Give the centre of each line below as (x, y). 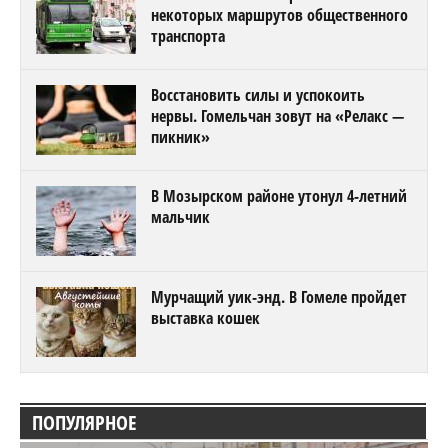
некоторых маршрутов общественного (279, 14)
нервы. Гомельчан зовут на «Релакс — (277, 115)
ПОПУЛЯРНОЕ (84, 422)
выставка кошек (205, 317)
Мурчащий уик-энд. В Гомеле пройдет (279, 296)
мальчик (180, 216)
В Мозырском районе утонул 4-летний (279, 195)
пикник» (180, 136)
